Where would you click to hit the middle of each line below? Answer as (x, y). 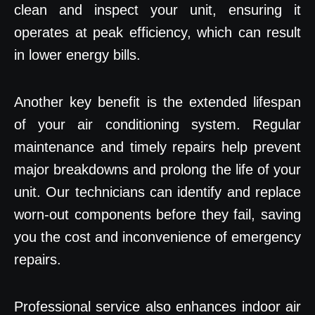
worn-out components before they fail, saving (157, 215)
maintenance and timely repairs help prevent (157, 147)
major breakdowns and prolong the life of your (157, 170)
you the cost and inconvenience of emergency (157, 237)
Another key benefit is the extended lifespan (157, 102)
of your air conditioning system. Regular (157, 125)
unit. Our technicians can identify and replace (157, 192)
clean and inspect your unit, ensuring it (157, 10)
